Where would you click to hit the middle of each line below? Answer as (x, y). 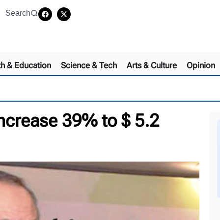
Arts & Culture (152, 65)
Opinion (201, 65)
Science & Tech (89, 65)
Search (18, 13)
